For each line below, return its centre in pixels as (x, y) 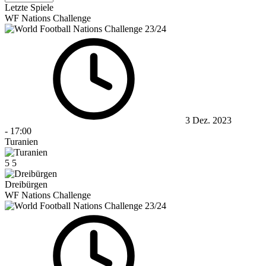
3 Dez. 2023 (208, 120)
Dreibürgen (26, 184)
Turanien (21, 141)
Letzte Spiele (29, 7)
